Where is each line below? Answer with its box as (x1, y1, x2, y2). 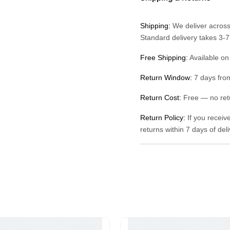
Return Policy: (140, 113, 185, 122)
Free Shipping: (140, 53, 188, 62)
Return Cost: (140, 93, 181, 102)
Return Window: (140, 73, 192, 82)
